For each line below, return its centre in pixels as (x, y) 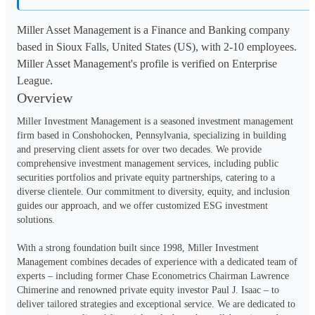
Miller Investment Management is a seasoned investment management (155, 121)
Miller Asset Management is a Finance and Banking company (153, 30)
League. (35, 80)
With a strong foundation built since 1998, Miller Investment (138, 247)
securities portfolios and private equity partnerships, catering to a (146, 177)
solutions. (36, 219)
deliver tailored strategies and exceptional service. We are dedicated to (156, 304)
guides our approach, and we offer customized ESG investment (142, 205)
